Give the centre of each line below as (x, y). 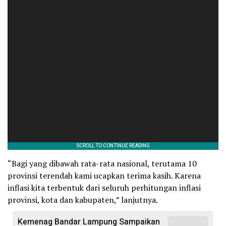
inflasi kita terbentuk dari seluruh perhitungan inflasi (104, 187)
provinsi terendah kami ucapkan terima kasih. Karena (104, 175)
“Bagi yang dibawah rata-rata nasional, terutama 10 (102, 163)
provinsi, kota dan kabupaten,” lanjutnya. (83, 200)
